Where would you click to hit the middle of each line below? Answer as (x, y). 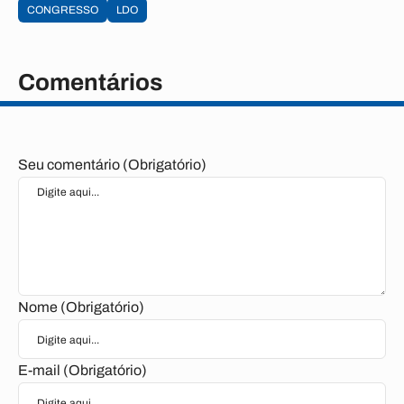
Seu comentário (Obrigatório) (112, 165)
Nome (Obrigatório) (81, 307)
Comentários (90, 82)
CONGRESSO (63, 10)
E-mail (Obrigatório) (83, 370)
